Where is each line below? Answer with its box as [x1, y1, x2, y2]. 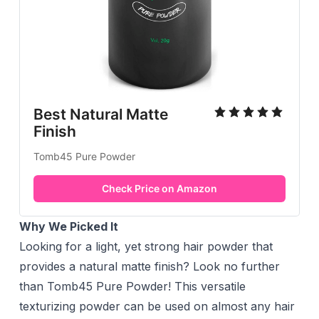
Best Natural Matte [33, 105, 168, 124]
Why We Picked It [19, 219, 118, 234]
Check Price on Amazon [101, 182, 217, 195]
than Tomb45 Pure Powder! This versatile [19, 279, 246, 294]
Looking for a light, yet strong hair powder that [19, 239, 273, 254]
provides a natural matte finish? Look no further [19, 259, 280, 274]
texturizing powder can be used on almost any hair [19, 299, 295, 314]
